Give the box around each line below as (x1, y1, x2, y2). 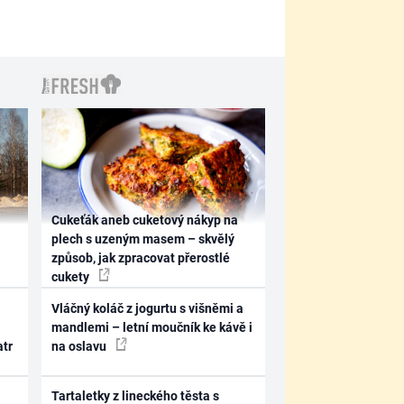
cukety (51, 270, 93, 284)
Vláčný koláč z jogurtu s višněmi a (51, 300, 244, 316)
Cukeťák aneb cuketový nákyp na (51, 213, 239, 227)
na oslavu (51, 338, 110, 353)
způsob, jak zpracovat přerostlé (51, 251, 231, 265)
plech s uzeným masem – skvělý (51, 232, 235, 246)
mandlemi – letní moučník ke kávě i (51, 319, 253, 335)
